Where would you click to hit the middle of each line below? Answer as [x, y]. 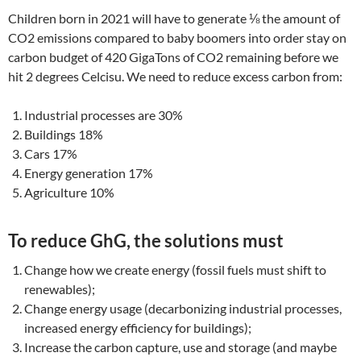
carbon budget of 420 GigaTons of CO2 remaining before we [173, 57]
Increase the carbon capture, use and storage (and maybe [180, 347]
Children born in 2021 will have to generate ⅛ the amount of [174, 18]
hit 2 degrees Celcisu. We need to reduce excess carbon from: [175, 76]
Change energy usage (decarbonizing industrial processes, [183, 308]
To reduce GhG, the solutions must [146, 241]
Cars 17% [51, 154]
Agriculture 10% [71, 192]
